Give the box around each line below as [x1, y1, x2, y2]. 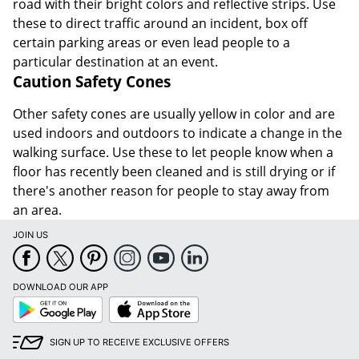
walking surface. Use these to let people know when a [13, 143, 333, 161]
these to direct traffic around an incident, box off [13, 14, 308, 32]
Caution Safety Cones [13, 71, 171, 91]
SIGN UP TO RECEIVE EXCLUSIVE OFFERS [50, 336, 229, 348]
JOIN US [13, 228, 48, 240]
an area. [13, 200, 62, 219]
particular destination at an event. [13, 52, 218, 71]
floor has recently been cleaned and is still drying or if [13, 162, 335, 180]
